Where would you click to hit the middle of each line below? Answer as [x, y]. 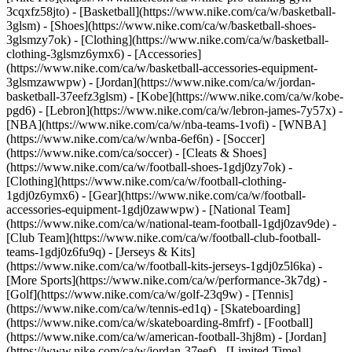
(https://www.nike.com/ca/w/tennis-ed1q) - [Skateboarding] [153, 308]
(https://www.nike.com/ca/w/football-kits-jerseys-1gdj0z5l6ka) [162, 266]
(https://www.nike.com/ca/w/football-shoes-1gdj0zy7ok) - [149, 167]
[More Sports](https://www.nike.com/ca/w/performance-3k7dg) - [167, 280]
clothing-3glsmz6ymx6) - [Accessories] [104, 54]
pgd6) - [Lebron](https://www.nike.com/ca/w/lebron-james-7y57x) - [174, 110]
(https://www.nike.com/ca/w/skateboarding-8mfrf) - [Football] [159, 323]
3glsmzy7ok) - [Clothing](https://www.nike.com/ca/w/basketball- [167, 40]
